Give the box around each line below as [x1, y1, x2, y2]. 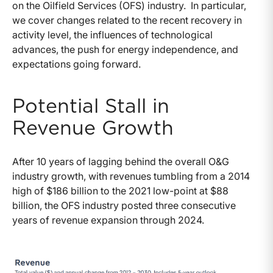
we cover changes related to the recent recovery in [12, 13, 242, 26]
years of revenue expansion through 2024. [12, 213, 204, 226]
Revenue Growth [12, 118, 174, 138]
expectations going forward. [12, 57, 141, 70]
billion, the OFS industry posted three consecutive [12, 199, 236, 211]
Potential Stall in [12, 96, 169, 116]
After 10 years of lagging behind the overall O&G [12, 155, 229, 168]
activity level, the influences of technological [12, 28, 213, 41]
